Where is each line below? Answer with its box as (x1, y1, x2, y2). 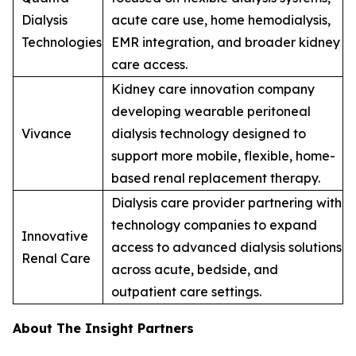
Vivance (21, 125, 72, 141)
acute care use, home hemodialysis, (111, 11, 331, 28)
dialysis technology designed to (111, 125, 306, 141)
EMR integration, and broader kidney (111, 33, 340, 50)
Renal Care (21, 250, 91, 266)
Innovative (21, 227, 88, 244)
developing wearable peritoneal (111, 103, 311, 119)
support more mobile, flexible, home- (111, 147, 335, 164)
